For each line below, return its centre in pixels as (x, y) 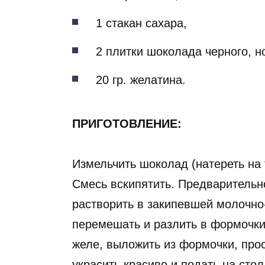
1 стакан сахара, (141, 23)
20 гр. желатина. (141, 80)
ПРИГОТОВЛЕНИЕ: (127, 123)
